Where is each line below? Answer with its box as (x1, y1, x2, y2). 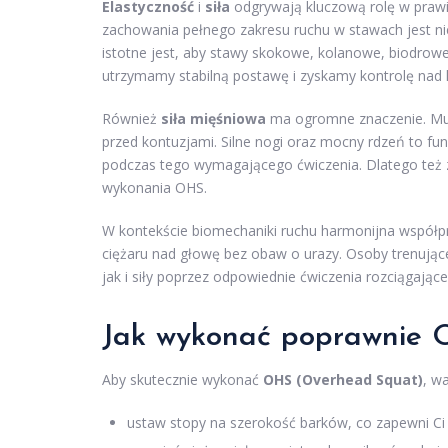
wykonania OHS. (102, 178, 207, 198)
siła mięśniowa (161, 109, 266, 129)
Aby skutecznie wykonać (102, 370, 263, 390)
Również (102, 109, 161, 129)
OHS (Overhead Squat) (263, 370, 423, 390)
